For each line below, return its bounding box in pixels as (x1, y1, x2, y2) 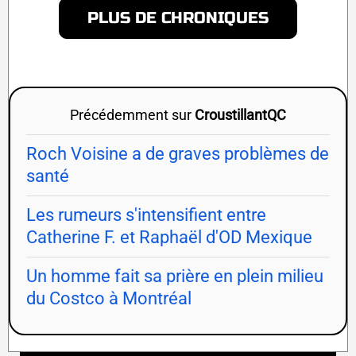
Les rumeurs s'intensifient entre (26, 205, 266, 226)
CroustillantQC (195, 106, 286, 124)
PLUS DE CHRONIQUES (87, 8, 269, 29)
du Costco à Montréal (26, 288, 192, 309)
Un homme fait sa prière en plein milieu (26, 266, 323, 287)
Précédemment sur (70, 106, 195, 124)
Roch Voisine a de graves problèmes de (26, 144, 329, 164)
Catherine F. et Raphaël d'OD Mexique (26, 227, 312, 248)
